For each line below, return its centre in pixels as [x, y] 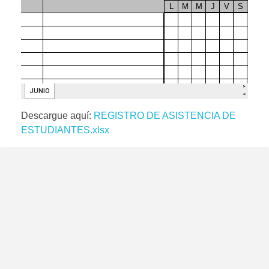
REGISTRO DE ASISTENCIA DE [165, 116]
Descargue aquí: [57, 116]
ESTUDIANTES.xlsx [65, 130]
